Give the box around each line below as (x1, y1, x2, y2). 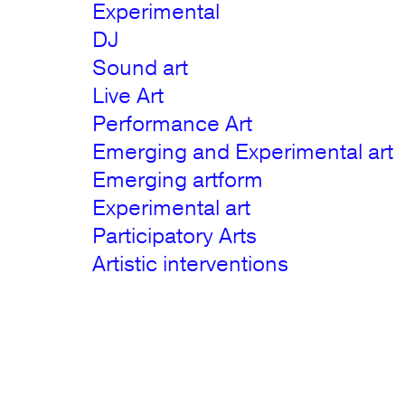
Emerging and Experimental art (92, 137, 394, 166)
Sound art (92, 53, 189, 82)
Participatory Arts (92, 221, 258, 250)
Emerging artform (92, 165, 264, 194)
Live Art (92, 81, 165, 110)
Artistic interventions (92, 250, 289, 278)
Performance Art (92, 109, 253, 138)
